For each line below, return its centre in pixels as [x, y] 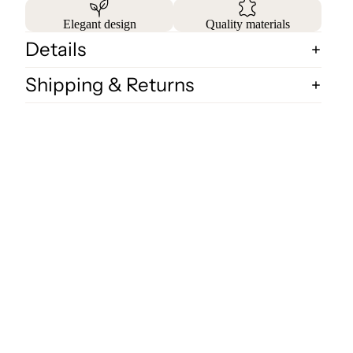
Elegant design [99, 24]
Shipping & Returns [110, 85]
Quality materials [247, 24]
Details [56, 50]
